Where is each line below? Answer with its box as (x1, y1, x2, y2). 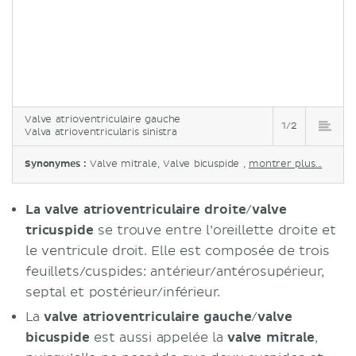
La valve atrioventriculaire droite (25, 201, 246, 218)
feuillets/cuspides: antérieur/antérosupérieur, (25, 263, 325, 280)
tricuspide (25, 222, 94, 238)
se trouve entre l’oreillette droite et (93, 222, 336, 238)
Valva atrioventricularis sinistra (25, 126, 177, 138)
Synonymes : (25, 157, 91, 170)
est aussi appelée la (89, 329, 228, 346)
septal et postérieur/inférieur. (25, 284, 221, 300)
